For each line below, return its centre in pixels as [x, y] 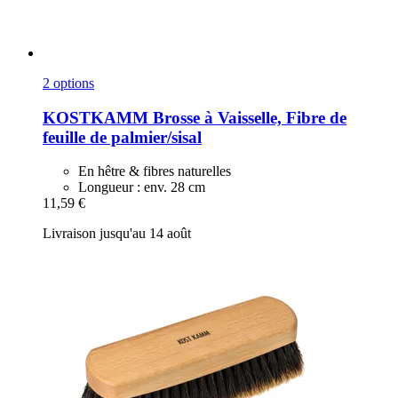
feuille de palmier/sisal [122, 137]
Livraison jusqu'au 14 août [117, 234]
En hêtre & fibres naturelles [155, 171]
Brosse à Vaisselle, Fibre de [247, 117]
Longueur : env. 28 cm [142, 187]
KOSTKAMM [96, 117]
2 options [68, 84]
